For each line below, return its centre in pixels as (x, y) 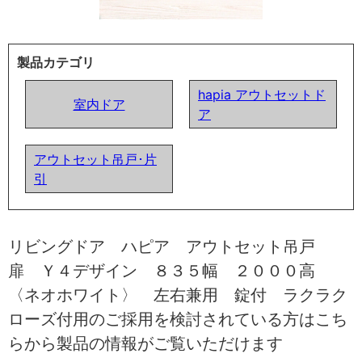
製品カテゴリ (56, 62)
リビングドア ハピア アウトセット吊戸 (170, 246)
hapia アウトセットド (262, 94)
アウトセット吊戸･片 (95, 159)
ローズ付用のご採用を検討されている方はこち (178, 319)
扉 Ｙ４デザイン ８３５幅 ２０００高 (170, 270)
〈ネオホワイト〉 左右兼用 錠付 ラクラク (178, 295)
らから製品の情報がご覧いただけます (145, 343)
